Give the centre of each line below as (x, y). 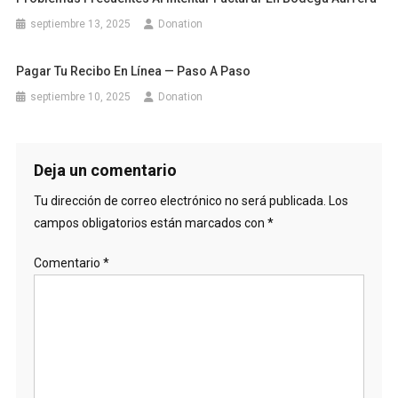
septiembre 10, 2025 (81, 97)
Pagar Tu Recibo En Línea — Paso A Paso (134, 71)
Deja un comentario (105, 170)
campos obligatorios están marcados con (150, 223)
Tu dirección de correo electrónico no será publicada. (179, 201)
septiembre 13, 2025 (81, 24)
